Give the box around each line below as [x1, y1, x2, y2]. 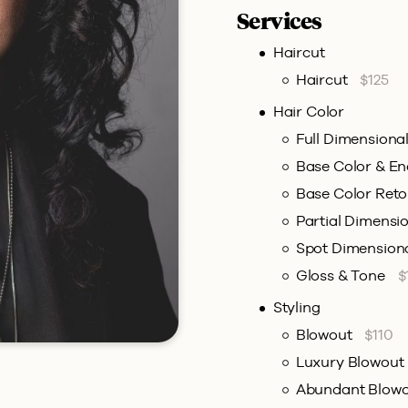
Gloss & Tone [295, 266, 389, 284]
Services [236, 11, 322, 34]
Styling [272, 298, 321, 316]
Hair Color [272, 102, 345, 120]
